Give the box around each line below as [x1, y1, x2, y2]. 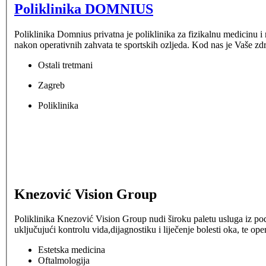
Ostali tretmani [38, 59, 93, 70]
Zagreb [38, 80, 65, 90]
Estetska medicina [38, 245, 105, 255]
